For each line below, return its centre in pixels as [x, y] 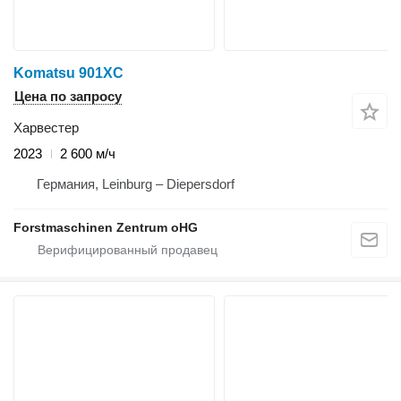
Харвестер [46, 128]
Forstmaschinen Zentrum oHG [106, 228]
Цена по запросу [68, 97]
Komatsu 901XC [68, 73]
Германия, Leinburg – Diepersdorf [136, 184]
